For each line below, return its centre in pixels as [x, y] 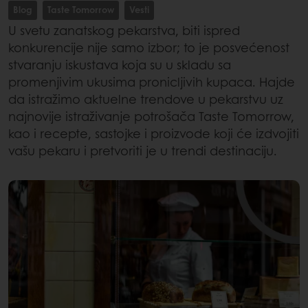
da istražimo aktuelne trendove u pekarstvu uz [146, 99]
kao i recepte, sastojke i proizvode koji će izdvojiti [154, 133]
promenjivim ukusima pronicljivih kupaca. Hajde [152, 81]
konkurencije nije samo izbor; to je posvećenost [149, 47]
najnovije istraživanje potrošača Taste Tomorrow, [151, 116]
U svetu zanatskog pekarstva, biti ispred [124, 30]
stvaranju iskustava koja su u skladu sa [120, 64]
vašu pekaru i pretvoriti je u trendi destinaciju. [143, 150]
